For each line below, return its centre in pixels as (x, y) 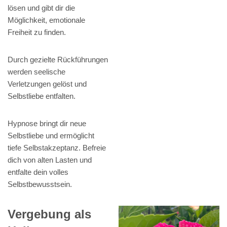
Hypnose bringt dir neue (47, 124)
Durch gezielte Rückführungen (58, 60)
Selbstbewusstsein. (40, 184)
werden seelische (36, 72)
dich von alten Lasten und (50, 160)
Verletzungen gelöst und (47, 84)
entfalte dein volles (38, 172)
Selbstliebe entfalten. (42, 96)
